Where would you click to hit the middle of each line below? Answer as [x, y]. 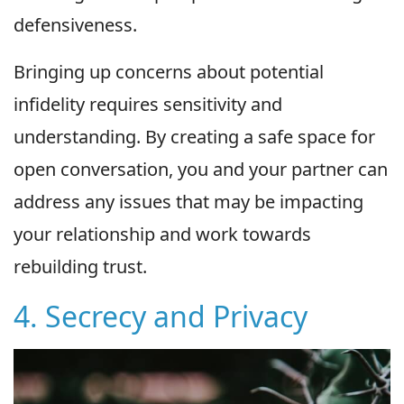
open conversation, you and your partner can [201, 170]
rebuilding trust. [80, 267]
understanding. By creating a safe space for [194, 137]
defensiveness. [75, 25]
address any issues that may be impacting [188, 202]
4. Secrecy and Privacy [161, 317]
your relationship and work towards [162, 234]
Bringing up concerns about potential [169, 72]
